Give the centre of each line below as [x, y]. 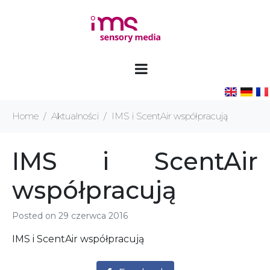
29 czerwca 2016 [93, 216]
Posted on [35, 216]
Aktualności [75, 116]
